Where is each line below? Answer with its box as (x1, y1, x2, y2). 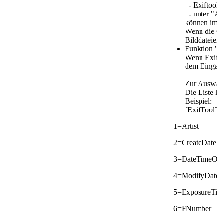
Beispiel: (185, 96, 212, 105)
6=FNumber (173, 204, 211, 213)
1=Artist (173, 122, 199, 130)
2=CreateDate (173, 138, 216, 147)
